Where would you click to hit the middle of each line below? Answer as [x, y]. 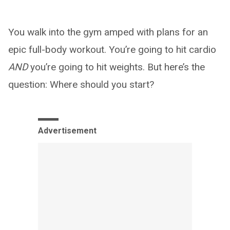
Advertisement [67, 130]
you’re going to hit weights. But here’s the [116, 67]
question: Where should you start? [81, 84]
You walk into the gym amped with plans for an [108, 32]
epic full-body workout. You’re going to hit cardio [112, 49]
